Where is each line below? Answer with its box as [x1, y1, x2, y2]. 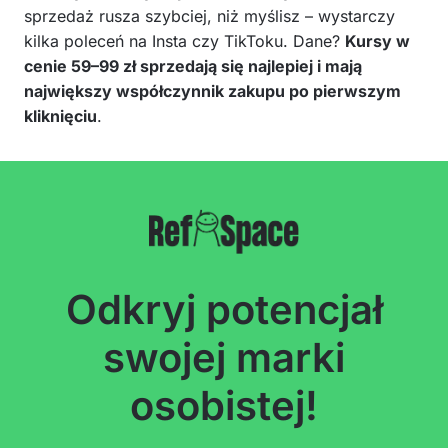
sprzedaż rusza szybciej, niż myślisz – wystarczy [24, 5, 395, 26]
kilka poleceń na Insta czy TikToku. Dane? [24, 30, 345, 51]
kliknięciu [24, 105, 97, 126]
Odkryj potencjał [65, 284, 383, 334]
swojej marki [103, 332, 345, 382]
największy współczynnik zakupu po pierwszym [24, 80, 401, 101]
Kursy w [345, 30, 410, 51]
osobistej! [130, 380, 318, 430]
